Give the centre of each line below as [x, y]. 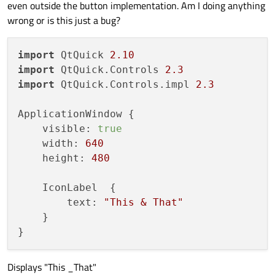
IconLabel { [67, 188]
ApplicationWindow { [76, 114]
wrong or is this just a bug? [64, 21]
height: [55, 158]
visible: [58, 129]
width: [52, 144]
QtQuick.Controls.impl [125, 85]
